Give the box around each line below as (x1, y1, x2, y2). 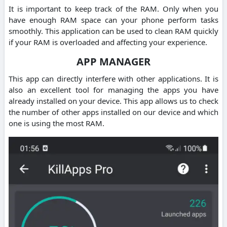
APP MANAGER (77, 55, 150, 69)
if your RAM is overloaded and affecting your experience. (9, 37, 207, 48)
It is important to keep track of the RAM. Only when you (9, 4, 218, 14)
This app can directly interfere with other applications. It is (9, 73, 218, 84)
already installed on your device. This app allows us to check (9, 96, 218, 106)
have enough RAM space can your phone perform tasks (9, 15, 218, 25)
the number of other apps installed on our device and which (9, 107, 218, 118)
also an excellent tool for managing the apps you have (9, 85, 218, 95)
